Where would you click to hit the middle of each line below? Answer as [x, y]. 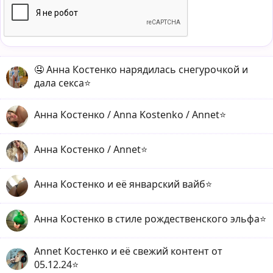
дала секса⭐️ [62, 83]
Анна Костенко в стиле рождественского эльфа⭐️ [150, 219]
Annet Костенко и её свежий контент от [128, 251]
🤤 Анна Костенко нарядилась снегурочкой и [141, 69]
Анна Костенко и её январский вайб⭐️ [123, 184]
